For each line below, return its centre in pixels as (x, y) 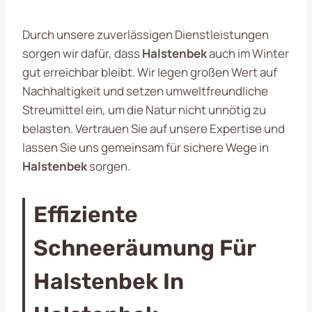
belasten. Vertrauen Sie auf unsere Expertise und (154, 128)
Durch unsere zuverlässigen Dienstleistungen (146, 34)
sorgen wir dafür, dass (82, 53)
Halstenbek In (109, 281)
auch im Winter (248, 53)
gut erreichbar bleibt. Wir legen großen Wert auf (150, 72)
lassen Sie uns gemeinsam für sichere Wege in (146, 147)
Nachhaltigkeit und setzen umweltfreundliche (145, 91)
